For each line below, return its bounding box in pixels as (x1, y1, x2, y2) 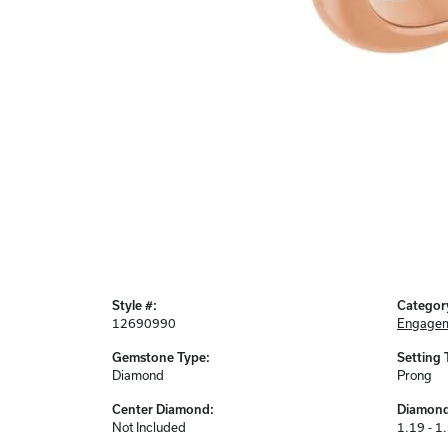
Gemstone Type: (112, 350, 210, 365)
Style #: (112, 298, 157, 313)
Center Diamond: (112, 402, 214, 417)
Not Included (112, 420, 186, 435)
